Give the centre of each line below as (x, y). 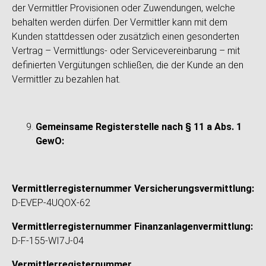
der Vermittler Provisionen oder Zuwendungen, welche (123, 8)
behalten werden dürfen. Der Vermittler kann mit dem (120, 22)
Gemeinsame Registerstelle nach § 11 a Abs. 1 (139, 127)
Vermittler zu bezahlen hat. (66, 79)
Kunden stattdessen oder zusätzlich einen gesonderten (126, 37)
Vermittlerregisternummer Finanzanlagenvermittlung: (132, 227)
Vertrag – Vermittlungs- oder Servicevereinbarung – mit (126, 51)
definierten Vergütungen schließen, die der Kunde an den (128, 65)
